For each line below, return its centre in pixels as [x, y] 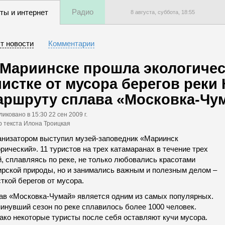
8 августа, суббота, [156, 12]
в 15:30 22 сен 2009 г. [57, 114]
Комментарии [71, 43]
